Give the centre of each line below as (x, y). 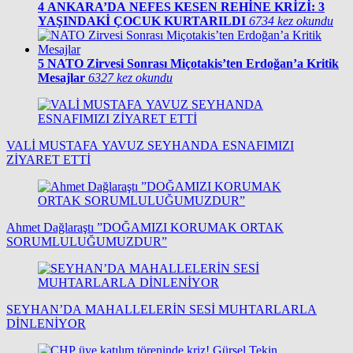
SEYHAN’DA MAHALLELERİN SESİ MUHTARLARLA (162, 310)
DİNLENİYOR (46, 324)
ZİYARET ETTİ (48, 160)
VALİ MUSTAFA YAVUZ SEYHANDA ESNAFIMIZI (150, 146)
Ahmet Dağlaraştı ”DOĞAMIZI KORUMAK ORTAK (145, 228)
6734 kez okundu (291, 21)
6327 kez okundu (130, 78)
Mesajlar (61, 78)
